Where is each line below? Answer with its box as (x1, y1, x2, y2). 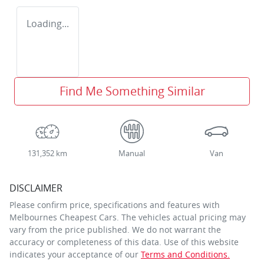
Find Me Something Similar (59, 82, 205, 99)
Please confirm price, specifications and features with (9, 199, 220, 210)
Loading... (27, 16, 69, 30)
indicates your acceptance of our (9, 248, 138, 260)
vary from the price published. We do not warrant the (9, 223, 221, 235)
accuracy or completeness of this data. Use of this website (9, 236, 239, 247)
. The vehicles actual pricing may (117, 211, 246, 223)
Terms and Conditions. (141, 248, 230, 260)
